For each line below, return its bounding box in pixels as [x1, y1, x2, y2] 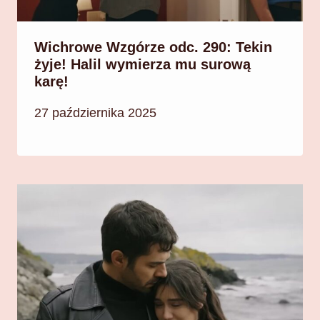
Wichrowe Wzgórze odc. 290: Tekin [34, 39, 272, 56]
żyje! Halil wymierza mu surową [34, 56, 251, 73]
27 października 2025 [34, 105, 156, 120]
